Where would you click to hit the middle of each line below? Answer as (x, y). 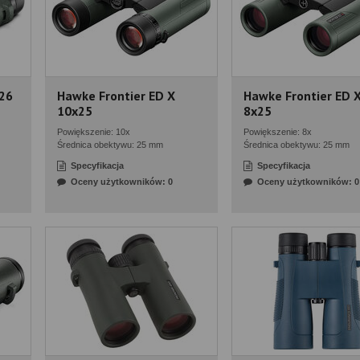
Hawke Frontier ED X (116, 96)
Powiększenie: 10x (94, 132)
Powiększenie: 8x (278, 132)
